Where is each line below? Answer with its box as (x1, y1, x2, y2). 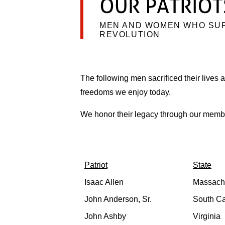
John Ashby (84, 212, 126, 221)
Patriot (84, 161, 107, 170)
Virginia (193, 212, 220, 221)
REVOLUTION (99, 30, 160, 39)
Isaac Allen (84, 178, 124, 187)
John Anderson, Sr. (84, 195, 152, 204)
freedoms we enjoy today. (80, 88, 171, 97)
